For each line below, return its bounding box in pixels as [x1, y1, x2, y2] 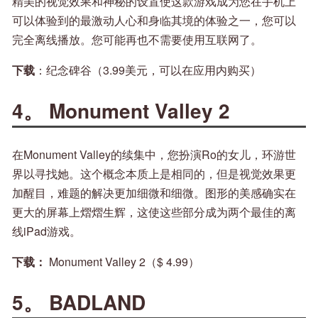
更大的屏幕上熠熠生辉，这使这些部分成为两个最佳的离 [12, 203, 296, 220]
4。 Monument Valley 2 [12, 96, 230, 126]
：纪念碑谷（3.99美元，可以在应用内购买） [35, 62, 261, 79]
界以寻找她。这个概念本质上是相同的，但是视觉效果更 [12, 165, 296, 182]
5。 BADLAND [12, 287, 146, 317]
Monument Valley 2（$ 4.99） [46, 253, 199, 270]
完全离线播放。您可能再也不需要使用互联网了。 [12, 31, 262, 48]
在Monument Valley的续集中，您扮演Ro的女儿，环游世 [12, 146, 296, 163]
